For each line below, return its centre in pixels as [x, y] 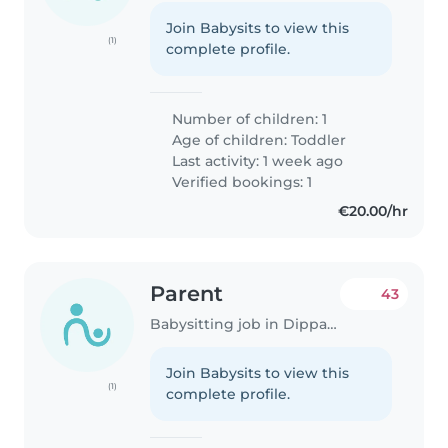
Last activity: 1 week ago [256, 160]
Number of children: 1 [248, 118]
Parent [187, 293]
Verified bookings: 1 [240, 181]
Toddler [319, 139]
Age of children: [230, 139]
